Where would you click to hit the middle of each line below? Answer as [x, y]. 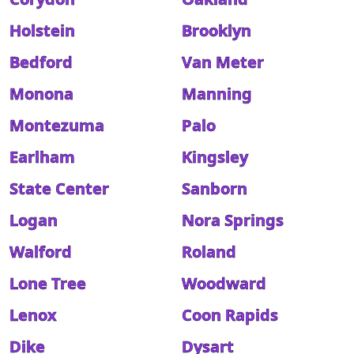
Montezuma [57, 125]
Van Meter [223, 62]
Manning [217, 94]
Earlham [42, 157]
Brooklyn [217, 30]
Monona [41, 94]
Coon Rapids [230, 315]
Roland [209, 252]
